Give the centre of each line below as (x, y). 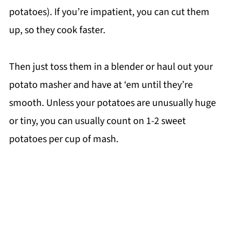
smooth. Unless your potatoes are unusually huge (112, 103)
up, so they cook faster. (57, 30)
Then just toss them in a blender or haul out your (111, 67)
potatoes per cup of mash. (64, 139)
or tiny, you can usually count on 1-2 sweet (97, 121)
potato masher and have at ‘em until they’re (101, 85)
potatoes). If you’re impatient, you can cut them (109, 12)
